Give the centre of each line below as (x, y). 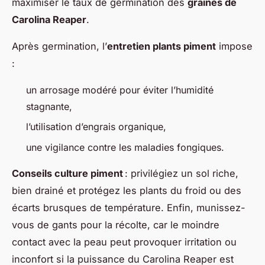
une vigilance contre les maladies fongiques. (125, 147)
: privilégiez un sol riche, (181, 173)
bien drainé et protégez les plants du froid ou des (127, 190)
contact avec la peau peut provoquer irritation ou (124, 242)
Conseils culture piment (67, 173)
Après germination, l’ (59, 46)
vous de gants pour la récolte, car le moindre (116, 224)
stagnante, (49, 106)
